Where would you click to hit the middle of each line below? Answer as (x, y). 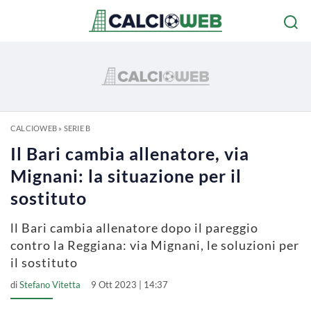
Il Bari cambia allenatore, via (130, 153)
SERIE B (77, 128)
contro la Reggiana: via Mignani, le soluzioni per (155, 245)
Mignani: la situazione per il (126, 176)
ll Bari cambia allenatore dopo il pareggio (134, 228)
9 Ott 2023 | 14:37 (129, 285)
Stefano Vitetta (50, 285)
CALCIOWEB (34, 128)
